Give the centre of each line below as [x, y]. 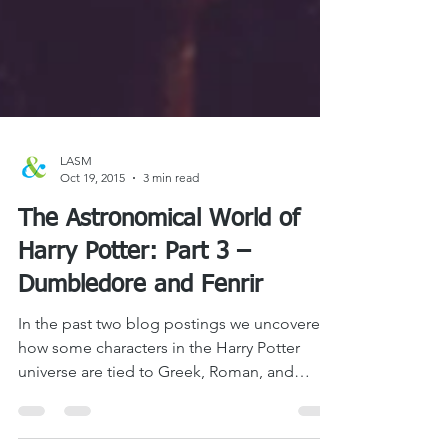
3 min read [171, 297]
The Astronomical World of [159, 339]
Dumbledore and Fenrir [140, 405]
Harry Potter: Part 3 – [134, 372]
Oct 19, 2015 [92, 297]
